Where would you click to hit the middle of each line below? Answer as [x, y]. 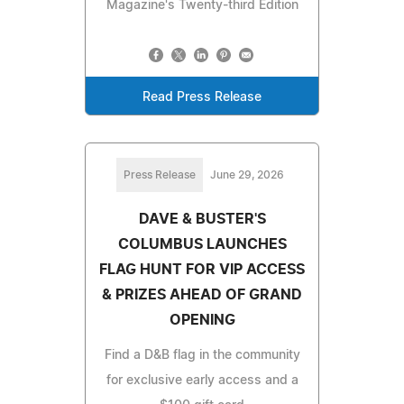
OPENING [202, 321]
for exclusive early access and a [202, 381]
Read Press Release [202, 98]
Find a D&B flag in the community [202, 356]
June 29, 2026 [247, 175]
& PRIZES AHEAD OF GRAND [202, 295]
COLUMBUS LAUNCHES [202, 245]
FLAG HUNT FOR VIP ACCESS [202, 270]
